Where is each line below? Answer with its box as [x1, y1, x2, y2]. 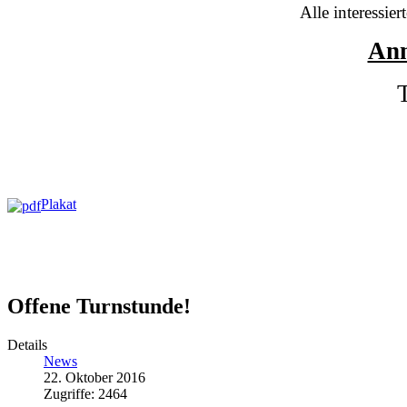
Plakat [41, 196, 76, 213]
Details [7, 336, 47, 352]
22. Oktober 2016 [44, 369, 145, 385]
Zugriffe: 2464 [44, 385, 127, 402]
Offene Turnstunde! [7, 293, 191, 318]
